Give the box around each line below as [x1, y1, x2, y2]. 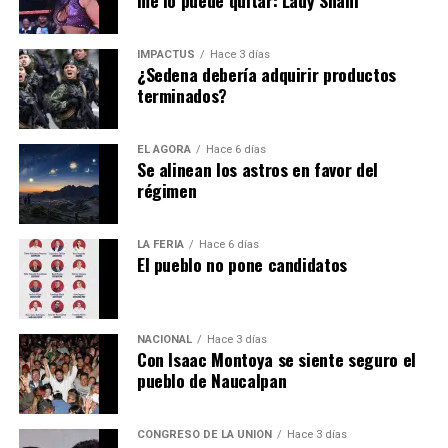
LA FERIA [136, 237, 184, 251]
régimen [136, 176, 197, 203]
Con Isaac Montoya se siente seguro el [136, 345, 416, 372]
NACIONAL [136, 332, 192, 346]
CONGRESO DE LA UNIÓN [136, 427, 272, 441]
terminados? [136, 81, 227, 108]
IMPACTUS [136, 47, 195, 61]
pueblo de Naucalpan [136, 366, 287, 393]
